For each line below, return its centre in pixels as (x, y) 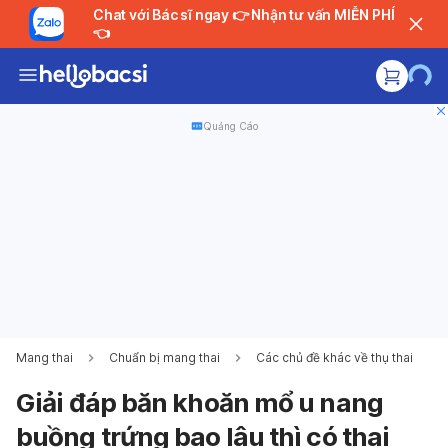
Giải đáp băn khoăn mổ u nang (199, 402)
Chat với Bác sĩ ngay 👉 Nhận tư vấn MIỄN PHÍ (162, 14)
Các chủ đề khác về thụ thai (334, 357)
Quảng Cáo (230, 126)
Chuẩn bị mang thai (164, 357)
